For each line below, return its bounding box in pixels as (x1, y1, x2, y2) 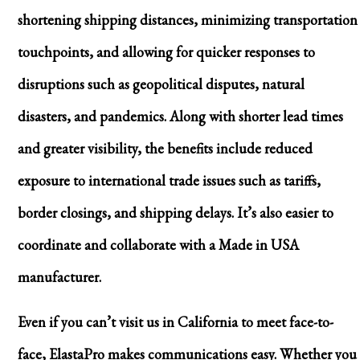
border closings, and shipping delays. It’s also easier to (17, 202, 333, 222)
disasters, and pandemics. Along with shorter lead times (17, 106, 343, 125)
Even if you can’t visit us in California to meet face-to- (17, 312, 333, 331)
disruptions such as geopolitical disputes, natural (17, 74, 305, 93)
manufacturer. (17, 267, 101, 286)
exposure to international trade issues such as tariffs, (17, 170, 321, 190)
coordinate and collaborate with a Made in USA (17, 235, 299, 254)
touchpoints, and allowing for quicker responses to (17, 42, 315, 61)
